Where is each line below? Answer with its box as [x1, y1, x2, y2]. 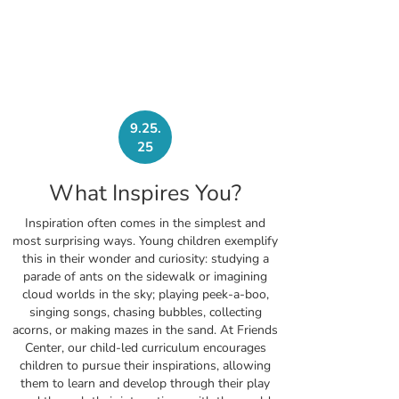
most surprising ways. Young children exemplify [12, 232, 278, 250]
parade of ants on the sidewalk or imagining [23, 268, 267, 286]
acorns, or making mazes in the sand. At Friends [12, 322, 278, 339]
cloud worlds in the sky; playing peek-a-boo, [21, 286, 269, 304]
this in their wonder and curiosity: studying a [21, 250, 269, 268]
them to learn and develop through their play [20, 375, 270, 393]
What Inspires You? [49, 178, 241, 209]
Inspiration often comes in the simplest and [25, 215, 265, 232]
